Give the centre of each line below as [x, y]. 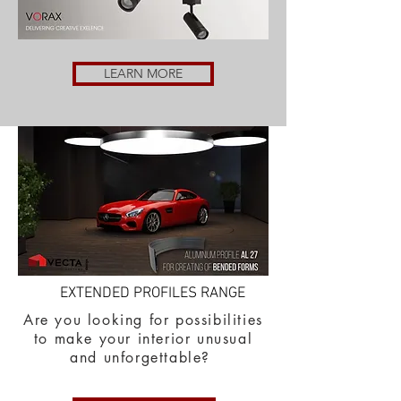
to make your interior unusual [143, 339]
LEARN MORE [143, 73]
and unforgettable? [143, 358]
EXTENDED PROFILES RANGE [152, 294]
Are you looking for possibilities [143, 320]
